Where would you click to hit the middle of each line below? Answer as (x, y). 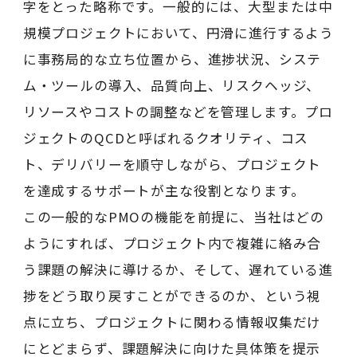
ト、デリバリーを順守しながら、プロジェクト (172, 165)
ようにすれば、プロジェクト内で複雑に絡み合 (172, 243)
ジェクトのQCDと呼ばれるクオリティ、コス (166, 138)
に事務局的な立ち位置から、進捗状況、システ (172, 59)
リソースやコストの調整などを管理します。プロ (178, 112)
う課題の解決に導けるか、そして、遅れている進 (178, 270)
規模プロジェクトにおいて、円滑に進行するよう (178, 33)
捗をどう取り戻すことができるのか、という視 (172, 296)
